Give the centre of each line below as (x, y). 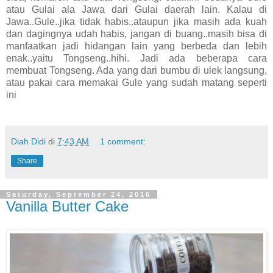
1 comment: (123, 142)
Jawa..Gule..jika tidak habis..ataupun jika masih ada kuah (136, 22)
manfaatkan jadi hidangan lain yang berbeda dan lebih (136, 46)
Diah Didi (28, 142)
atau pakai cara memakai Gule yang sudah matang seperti (136, 83)
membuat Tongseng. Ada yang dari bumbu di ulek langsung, (136, 71)
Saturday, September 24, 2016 (79, 195)
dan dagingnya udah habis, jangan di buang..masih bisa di (136, 34)
